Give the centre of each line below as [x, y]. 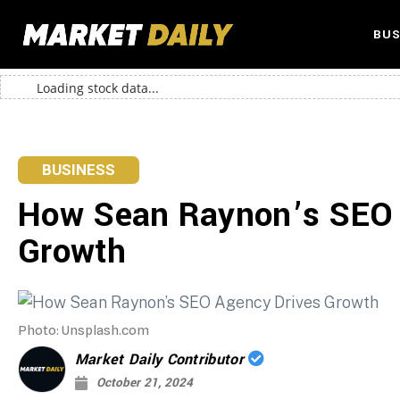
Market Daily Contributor [162, 359]
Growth [72, 253]
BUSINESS [79, 170]
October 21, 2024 [144, 382]
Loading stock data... [98, 88]
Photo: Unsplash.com [83, 330]
